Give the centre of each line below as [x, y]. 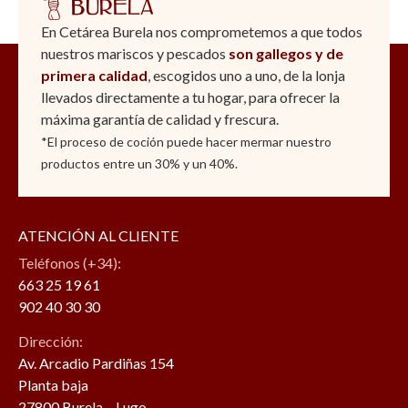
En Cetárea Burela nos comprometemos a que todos [202, 32]
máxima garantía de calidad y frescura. [160, 119]
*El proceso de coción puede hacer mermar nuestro [186, 142]
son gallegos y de [286, 54]
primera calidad [94, 76]
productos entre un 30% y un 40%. [139, 164]
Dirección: [51, 342]
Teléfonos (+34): [70, 263]
